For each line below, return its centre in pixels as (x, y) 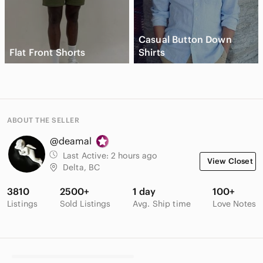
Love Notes (234, 204)
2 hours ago (134, 156)
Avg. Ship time (162, 204)
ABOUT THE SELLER (43, 120)
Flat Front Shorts (48, 53)
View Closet (230, 161)
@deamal (71, 141)
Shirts (152, 53)
